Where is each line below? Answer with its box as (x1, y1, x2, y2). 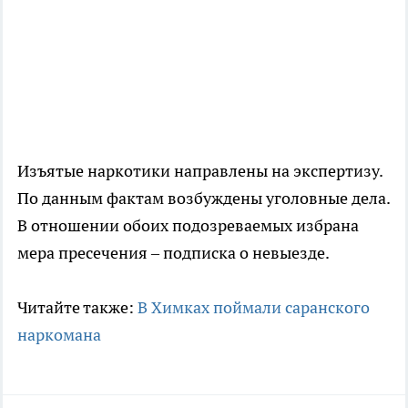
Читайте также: (17, 296, 138, 318)
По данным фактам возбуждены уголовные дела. (17, 187, 390, 209)
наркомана (17, 323, 101, 345)
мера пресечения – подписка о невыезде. (17, 241, 330, 263)
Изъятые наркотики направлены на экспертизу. (17, 159, 382, 181)
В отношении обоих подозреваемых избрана (17, 214, 359, 236)
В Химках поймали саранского (138, 296, 370, 318)
